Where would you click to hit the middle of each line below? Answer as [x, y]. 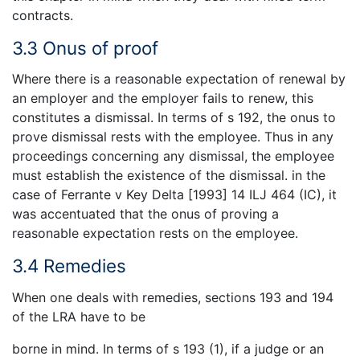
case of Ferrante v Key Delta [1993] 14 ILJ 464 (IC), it [174, 195]
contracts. [43, 15]
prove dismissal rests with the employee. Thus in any [173, 137]
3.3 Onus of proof [85, 47]
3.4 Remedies [69, 266]
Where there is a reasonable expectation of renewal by [179, 79]
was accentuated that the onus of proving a [145, 214]
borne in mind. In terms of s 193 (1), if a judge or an [168, 348]
